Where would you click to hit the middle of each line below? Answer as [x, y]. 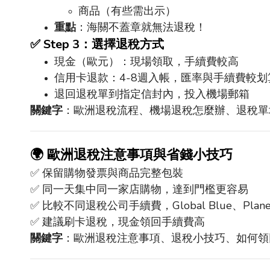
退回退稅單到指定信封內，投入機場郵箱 [152, 94]
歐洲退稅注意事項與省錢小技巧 [140, 155]
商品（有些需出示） [127, 11]
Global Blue [202, 206]
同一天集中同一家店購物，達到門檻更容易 [145, 189]
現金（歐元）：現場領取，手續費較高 [146, 61]
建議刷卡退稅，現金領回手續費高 [124, 222]
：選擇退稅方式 [122, 44]
